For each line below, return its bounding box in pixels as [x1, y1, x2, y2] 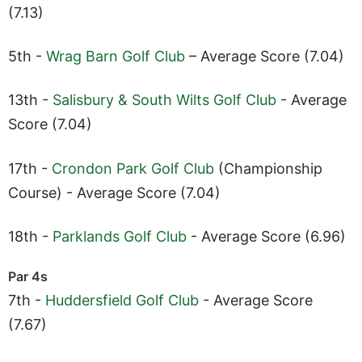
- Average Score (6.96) [187, 228, 346, 246]
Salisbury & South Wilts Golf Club [53, 91, 276, 109]
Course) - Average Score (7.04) [8, 183, 221, 201]
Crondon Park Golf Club [52, 159, 214, 177]
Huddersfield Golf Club [45, 292, 199, 309]
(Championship [214, 159, 322, 177]
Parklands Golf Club [53, 228, 187, 246]
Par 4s [8, 268, 48, 285]
